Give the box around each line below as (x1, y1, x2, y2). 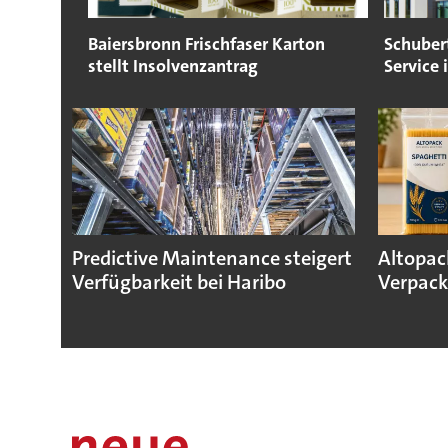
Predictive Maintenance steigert (71, 245, 352, 273)
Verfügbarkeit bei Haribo (71, 269, 286, 297)
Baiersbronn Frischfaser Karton (87, 32, 325, 57)
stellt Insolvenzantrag (87, 54, 258, 79)
